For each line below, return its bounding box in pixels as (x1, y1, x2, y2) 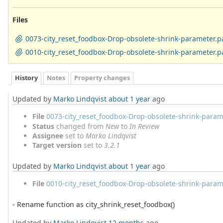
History (15, 74, 38, 83)
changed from (54, 121, 106, 131)
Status (32, 121, 54, 131)
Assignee (32, 131, 63, 141)
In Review (129, 121, 159, 131)
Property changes (74, 74, 130, 83)
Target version (32, 140, 82, 150)
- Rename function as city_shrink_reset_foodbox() (12, 200, 175, 210)
